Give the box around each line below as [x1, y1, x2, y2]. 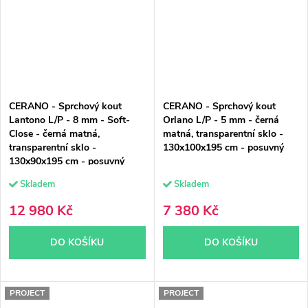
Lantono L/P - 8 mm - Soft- [9, 113, 130, 126]
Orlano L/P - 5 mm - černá [162, 113, 279, 126]
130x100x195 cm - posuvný [162, 140, 284, 154]
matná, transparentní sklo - [162, 126, 283, 140]
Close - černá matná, [9, 126, 100, 140]
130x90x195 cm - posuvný [9, 154, 124, 168]
